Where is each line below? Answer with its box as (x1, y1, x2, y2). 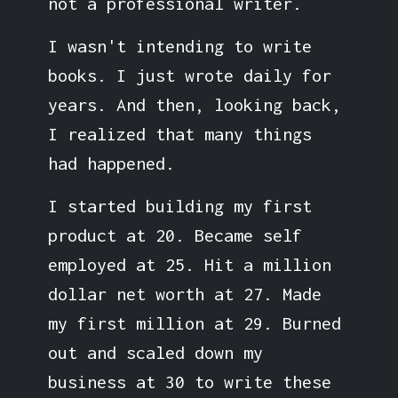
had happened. (47, 152, 175, 173)
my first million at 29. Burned (47, 312, 341, 333)
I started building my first (47, 195, 312, 216)
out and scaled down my (47, 341, 263, 362)
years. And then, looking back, (47, 93, 341, 115)
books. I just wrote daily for (47, 64, 331, 85)
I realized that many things (47, 123, 312, 144)
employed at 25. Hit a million (47, 253, 331, 275)
